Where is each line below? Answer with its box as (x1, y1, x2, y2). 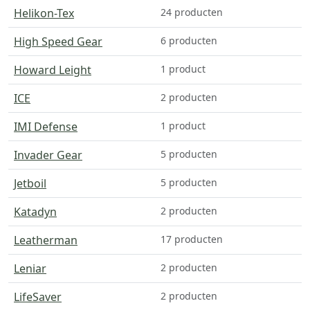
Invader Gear (14, 147, 82, 163)
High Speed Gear (14, 33, 102, 49)
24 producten (161, 5, 223, 19)
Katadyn (14, 203, 57, 219)
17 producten (161, 232, 223, 246)
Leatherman (14, 232, 77, 248)
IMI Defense (14, 118, 77, 134)
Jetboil (14, 175, 46, 191)
